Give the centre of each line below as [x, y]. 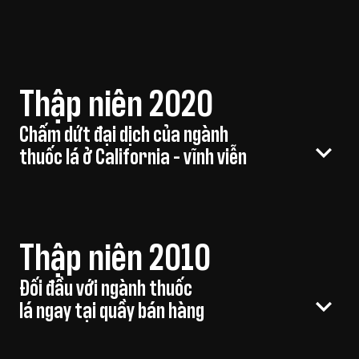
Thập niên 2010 [115, 259]
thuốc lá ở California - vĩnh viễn [133, 158]
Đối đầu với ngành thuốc [106, 289]
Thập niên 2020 [116, 105]
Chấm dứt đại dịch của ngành [124, 135]
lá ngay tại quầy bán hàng [112, 312]
